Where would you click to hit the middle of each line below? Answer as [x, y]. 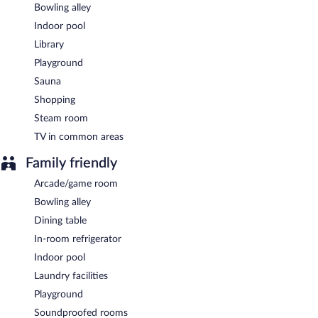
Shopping [55, 100]
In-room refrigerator [78, 239]
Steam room [61, 118]
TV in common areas [79, 137]
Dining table [60, 220]
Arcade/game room [76, 183]
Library [49, 44]
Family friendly [71, 163]
